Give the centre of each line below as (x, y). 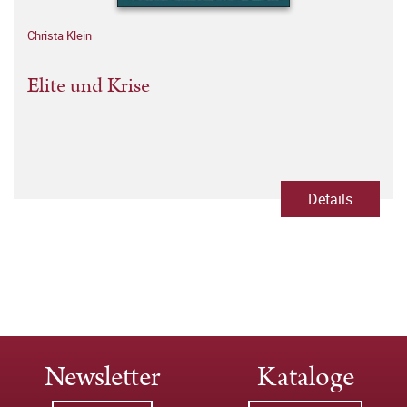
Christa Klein (60, 35)
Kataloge (305, 377)
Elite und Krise (89, 86)
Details (330, 199)
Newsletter (102, 377)
